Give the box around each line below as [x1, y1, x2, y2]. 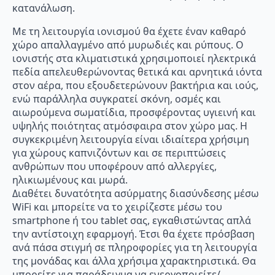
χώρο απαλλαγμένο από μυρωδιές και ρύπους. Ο [12, 37, 244, 52]
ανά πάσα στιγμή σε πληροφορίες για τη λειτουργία [12, 240, 257, 254]
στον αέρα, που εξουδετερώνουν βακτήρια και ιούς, [12, 78, 258, 92]
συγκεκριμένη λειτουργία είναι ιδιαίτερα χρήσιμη [12, 132, 249, 146]
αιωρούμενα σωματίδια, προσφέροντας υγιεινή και [12, 105, 256, 119]
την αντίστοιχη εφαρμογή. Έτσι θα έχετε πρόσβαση [12, 227, 255, 241]
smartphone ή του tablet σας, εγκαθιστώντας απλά [12, 213, 251, 227]
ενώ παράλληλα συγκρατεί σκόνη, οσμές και [12, 91, 221, 106]
